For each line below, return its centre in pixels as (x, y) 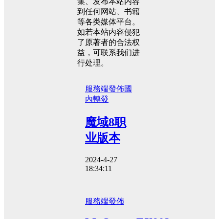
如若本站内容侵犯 (109, 32)
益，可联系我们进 (109, 52)
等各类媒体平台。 (109, 22)
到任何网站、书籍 (109, 11)
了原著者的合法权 (109, 42)
